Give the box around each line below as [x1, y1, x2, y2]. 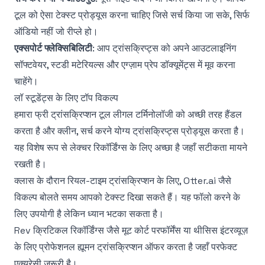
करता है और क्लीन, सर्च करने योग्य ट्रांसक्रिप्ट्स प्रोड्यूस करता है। [14, 125, 245, 137]
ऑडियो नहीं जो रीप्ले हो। [14, 25, 98, 38]
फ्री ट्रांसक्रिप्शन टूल [35, 108, 111, 121]
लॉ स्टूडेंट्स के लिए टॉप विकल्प [14, 92, 118, 104]
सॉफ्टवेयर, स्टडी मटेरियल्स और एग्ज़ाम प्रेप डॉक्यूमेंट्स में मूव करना [14, 59, 235, 71]
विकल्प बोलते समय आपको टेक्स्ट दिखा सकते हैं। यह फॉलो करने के [14, 191, 240, 203]
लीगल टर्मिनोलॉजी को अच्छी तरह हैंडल [111, 108, 242, 121]
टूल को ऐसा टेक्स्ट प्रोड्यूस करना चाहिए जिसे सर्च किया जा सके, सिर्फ [14, 9, 250, 21]
